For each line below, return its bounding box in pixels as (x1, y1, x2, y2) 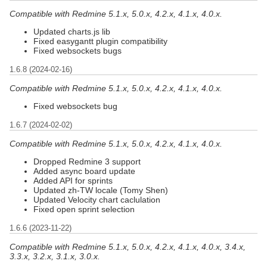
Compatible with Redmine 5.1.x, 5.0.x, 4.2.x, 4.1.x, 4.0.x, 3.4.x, (10, 241, 246, 252)
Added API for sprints (33, 175, 113, 185)
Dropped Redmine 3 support (33, 156, 141, 166)
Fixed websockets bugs (33, 45, 122, 55)
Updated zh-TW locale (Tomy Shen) (33, 185, 168, 195)
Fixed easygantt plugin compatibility (33, 36, 167, 46)
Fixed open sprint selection (33, 204, 135, 214)
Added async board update (33, 166, 135, 176)
